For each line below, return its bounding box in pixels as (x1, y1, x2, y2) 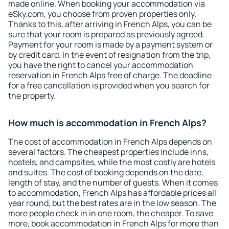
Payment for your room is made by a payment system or (8, 39, 213, 50)
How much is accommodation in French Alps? (8, 117, 207, 129)
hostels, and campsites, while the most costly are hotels (8, 156, 215, 168)
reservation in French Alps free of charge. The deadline (8, 70, 212, 81)
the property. (8, 90, 56, 101)
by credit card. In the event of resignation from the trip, (8, 49, 211, 60)
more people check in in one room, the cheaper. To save (8, 208, 213, 219)
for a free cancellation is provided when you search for (8, 80, 210, 91)
